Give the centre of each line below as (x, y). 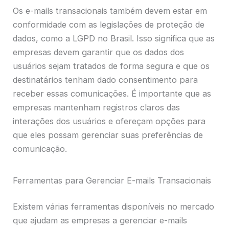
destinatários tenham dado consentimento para (106, 79)
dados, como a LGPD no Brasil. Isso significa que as (114, 38)
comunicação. (40, 148)
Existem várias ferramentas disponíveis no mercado (114, 207)
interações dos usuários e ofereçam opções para (109, 121)
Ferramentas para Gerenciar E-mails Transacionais (112, 180)
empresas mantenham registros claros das (97, 107)
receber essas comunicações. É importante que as (112, 93)
